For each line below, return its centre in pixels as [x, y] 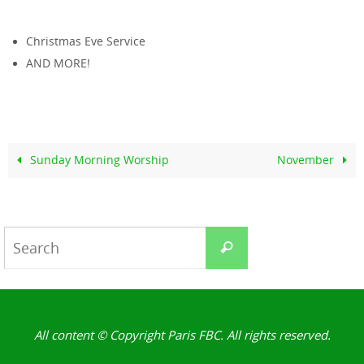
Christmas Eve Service [85, 41]
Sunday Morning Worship [98, 160]
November [307, 160]
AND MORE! [58, 63]
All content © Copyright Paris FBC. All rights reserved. [182, 334]
